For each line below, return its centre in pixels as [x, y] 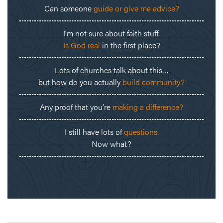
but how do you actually [80, 82]
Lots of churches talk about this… [111, 70]
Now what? [111, 144]
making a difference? [148, 107]
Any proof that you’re [76, 107]
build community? [154, 82]
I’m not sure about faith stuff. [111, 33]
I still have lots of [94, 132]
